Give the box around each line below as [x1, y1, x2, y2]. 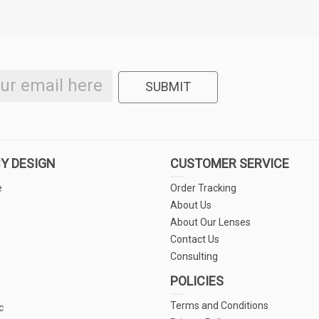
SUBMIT [145, 79, 191, 94]
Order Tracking [170, 182, 236, 194]
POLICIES [170, 273, 224, 288]
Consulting [170, 251, 218, 262]
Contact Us [170, 234, 219, 245]
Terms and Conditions [170, 300, 268, 311]
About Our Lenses [170, 216, 251, 228]
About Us [170, 199, 211, 211]
